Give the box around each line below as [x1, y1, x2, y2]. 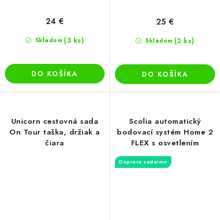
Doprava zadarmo [119, 158, 167, 166]
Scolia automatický [129, 116, 201, 127]
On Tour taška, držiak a [9, 127, 100, 138]
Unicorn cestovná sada [11, 116, 99, 127]
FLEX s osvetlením [131, 137, 199, 149]
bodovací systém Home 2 [117, 127, 213, 138]
